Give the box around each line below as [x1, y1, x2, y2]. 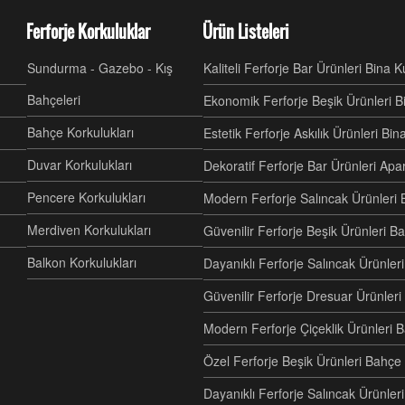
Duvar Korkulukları [27, 155, 132, 174]
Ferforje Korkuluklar [26, 20, 150, 43]
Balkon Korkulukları [27, 253, 137, 271]
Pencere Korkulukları [27, 188, 146, 206]
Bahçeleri [27, 90, 80, 108]
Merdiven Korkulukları [27, 221, 151, 239]
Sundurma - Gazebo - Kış [27, 59, 173, 77]
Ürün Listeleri [202, 20, 289, 43]
